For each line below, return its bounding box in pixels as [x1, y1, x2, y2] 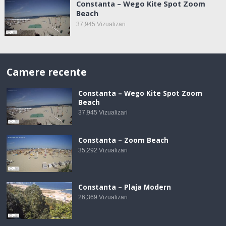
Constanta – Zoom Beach [78, 135, 169, 145]
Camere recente [7, 65, 87, 79]
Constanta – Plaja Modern [78, 182, 172, 192]
